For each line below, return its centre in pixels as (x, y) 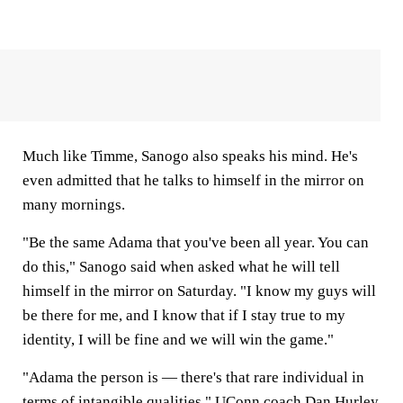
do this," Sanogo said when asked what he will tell (181, 267)
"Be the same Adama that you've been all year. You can (196, 242)
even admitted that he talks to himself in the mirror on (193, 180)
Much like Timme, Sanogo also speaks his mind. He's (190, 156)
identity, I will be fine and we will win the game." (180, 340)
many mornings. (76, 205)
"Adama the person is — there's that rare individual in (193, 377)
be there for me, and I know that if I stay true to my (184, 315)
